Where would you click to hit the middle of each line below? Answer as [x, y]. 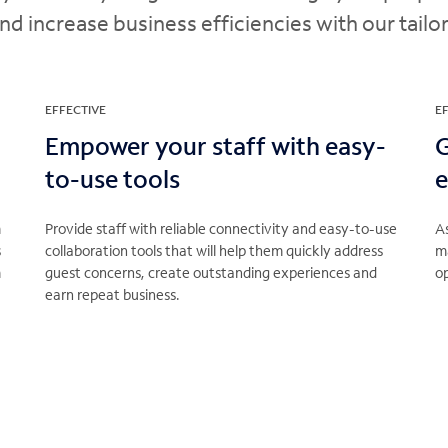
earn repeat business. [112, 294]
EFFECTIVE [75, 109]
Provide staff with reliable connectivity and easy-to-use [221, 228]
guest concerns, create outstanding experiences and [211, 272]
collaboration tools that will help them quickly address [214, 250]
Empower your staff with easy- [215, 145]
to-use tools [112, 178]
